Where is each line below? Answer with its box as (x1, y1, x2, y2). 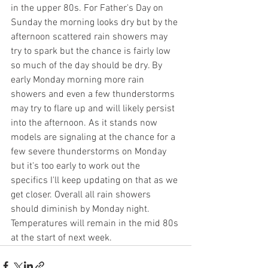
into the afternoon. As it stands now (11, 117, 160, 129)
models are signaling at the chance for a (11, 132, 178, 144)
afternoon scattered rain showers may (11, 31, 170, 43)
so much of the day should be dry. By (11, 60, 165, 72)
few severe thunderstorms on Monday (11, 146, 169, 158)
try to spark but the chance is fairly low (11, 45, 173, 57)
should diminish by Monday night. (11, 203, 152, 215)
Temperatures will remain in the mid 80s (11, 218, 181, 230)
